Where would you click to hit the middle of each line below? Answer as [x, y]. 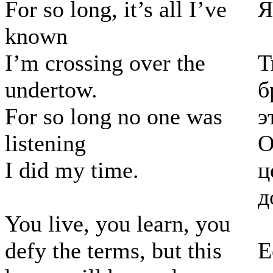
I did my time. [72, 170]
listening [45, 144]
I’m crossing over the [105, 63]
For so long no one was [114, 117]
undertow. [51, 90]
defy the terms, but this [113, 251]
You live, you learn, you [118, 224]
